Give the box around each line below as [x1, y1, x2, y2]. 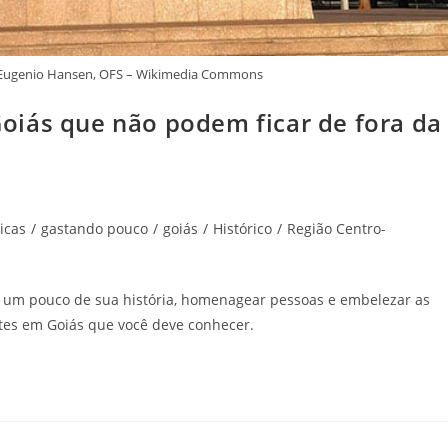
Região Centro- [287, 218, 386, 238]
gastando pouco [41, 218, 148, 238]
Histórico [213, 218, 272, 238]
